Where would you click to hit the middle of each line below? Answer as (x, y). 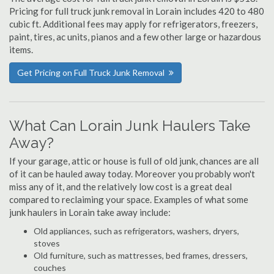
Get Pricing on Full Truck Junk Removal (91, 72)
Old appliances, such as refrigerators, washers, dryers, (136, 231)
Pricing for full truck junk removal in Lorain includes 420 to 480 (137, 11)
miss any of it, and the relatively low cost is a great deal (120, 187)
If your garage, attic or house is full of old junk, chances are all (134, 161)
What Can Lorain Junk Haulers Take (130, 126)
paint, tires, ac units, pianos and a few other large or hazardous (135, 37)
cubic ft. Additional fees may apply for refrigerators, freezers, (133, 24)
